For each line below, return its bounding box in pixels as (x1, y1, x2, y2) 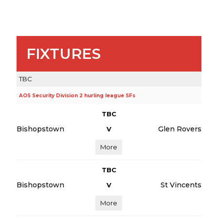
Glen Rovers (158, 125, 201, 133)
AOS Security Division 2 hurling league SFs (18, 92, 135, 99)
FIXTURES (26, 45, 101, 63)
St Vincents (160, 181, 201, 189)
